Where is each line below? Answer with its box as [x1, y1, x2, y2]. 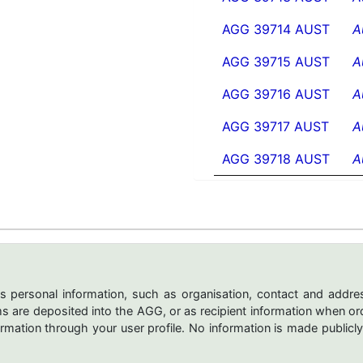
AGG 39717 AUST [222, 118, 329, 135]
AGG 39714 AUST [222, 21, 330, 38]
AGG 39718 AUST [222, 151, 330, 168]
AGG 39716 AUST [222, 86, 330, 103]
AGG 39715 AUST [222, 53, 330, 70]
